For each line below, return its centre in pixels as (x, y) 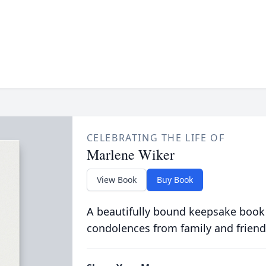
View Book (116, 180)
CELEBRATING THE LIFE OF (156, 138)
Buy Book (175, 180)
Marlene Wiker (130, 154)
